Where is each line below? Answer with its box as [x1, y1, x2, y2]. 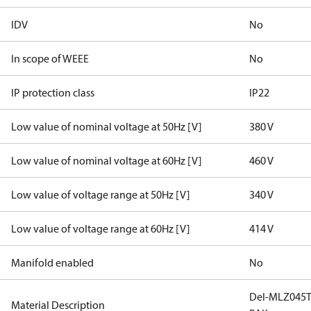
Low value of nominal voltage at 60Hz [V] [11, 153, 202, 167]
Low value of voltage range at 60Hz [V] [11, 221, 190, 235]
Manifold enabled [11, 255, 94, 269]
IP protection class [11, 85, 94, 99]
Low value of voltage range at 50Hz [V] [11, 187, 190, 201]
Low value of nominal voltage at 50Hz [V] [11, 119, 202, 133]
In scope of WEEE [11, 51, 89, 65]
